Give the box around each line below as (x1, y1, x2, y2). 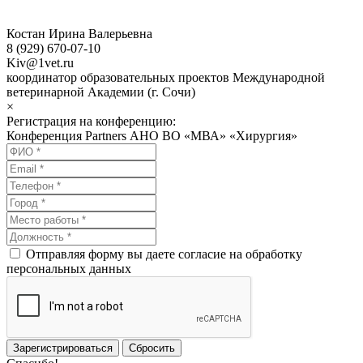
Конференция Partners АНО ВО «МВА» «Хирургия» (6, 128, 297, 143)
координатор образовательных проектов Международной (6, 70, 325, 84)
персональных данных (6, 261, 131, 275)
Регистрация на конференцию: (6, 113, 176, 128)
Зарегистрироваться (13, 341, 113, 354)
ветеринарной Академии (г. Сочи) (6, 84, 195, 99)
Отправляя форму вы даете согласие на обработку (26, 246, 302, 261)
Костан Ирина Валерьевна (6, 26, 152, 41)
